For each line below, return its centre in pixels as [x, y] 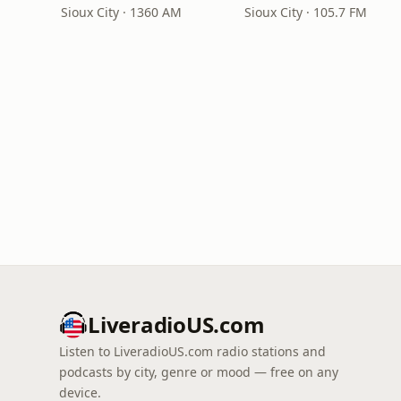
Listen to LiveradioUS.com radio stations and [192, 351]
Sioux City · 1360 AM [121, 12]
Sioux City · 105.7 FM [306, 12]
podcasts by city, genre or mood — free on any [199, 372]
